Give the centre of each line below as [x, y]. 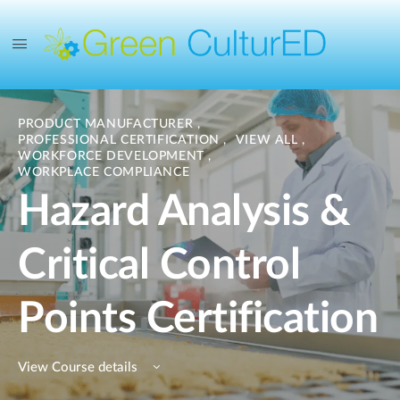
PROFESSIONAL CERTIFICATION [121, 140]
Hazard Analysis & [184, 212]
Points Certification [198, 319]
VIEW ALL [269, 140]
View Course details [79, 367]
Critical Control [159, 265]
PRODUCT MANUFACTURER [108, 124]
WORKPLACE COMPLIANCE [104, 172]
